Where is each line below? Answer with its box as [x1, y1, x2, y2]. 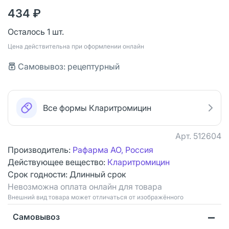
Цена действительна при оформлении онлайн [8, 42, 144, 50]
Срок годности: [8, 169, 70, 179]
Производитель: [8, 144, 73, 155]
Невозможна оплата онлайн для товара [8, 181, 162, 192]
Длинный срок [70, 169, 126, 179]
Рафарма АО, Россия [73, 144, 153, 155]
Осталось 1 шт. [8, 26, 64, 37]
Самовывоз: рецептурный [18, 61, 120, 72]
